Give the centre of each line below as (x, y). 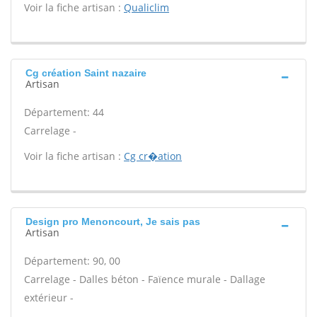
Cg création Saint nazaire (86, 73)
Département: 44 (64, 112)
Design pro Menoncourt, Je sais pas (113, 221)
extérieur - (49, 298)
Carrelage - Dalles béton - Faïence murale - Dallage (145, 279)
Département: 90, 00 (72, 261)
